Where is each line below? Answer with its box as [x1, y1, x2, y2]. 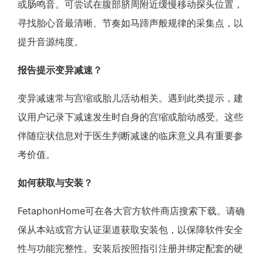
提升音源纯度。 [18, 35, 83, 48]
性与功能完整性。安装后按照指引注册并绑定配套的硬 [18, 242, 243, 254]
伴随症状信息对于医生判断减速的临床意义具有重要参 [18, 129, 243, 141]
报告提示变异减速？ [18, 63, 102, 76]
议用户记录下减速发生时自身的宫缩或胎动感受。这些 [18, 110, 243, 123]
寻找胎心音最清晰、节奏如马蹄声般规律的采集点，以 [18, 16, 243, 29]
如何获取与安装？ [18, 176, 93, 188]
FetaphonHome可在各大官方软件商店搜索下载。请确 [18, 204, 245, 217]
